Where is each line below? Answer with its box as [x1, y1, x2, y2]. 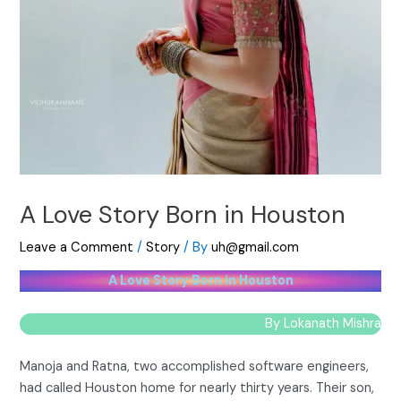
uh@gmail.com [211, 239, 300, 257]
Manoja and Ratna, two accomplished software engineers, [20, 358, 370, 376]
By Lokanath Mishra [264, 315, 381, 333]
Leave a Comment [20, 239, 134, 257]
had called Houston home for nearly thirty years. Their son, [20, 380, 375, 397]
